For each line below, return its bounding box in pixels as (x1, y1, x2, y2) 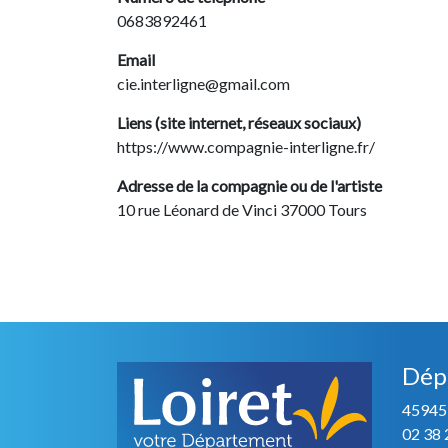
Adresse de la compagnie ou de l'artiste (117, 176, 382, 195)
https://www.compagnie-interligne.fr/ (117, 137, 375, 156)
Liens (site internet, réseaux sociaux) (117, 113, 361, 132)
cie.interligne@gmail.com (117, 74, 290, 93)
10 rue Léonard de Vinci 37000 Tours (117, 200, 367, 219)
